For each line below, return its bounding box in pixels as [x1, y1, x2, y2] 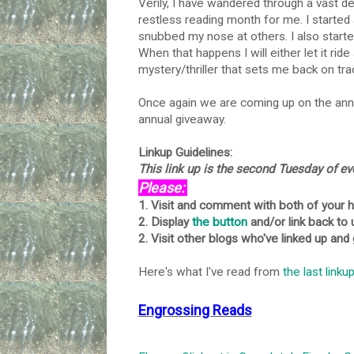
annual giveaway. [137, 112, 229, 127]
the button [191, 215, 247, 230]
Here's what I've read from [137, 265, 283, 280]
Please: [137, 179, 187, 197]
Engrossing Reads [137, 302, 252, 319]
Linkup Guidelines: [137, 145, 232, 160]
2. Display [137, 215, 192, 230]
